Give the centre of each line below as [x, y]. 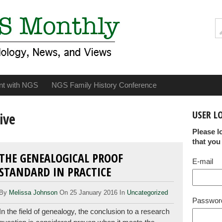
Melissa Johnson [33, 192]
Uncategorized [148, 192]
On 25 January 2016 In [92, 192]
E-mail [203, 161]
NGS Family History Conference [104, 85]
